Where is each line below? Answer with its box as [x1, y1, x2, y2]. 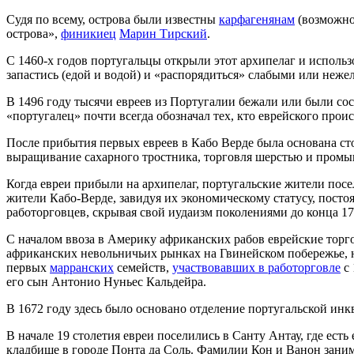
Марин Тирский [119, 27, 207, 41]
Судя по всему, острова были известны [6, 13, 219, 27]
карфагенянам [219, 13, 295, 27]
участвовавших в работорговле [172, 261, 341, 275]
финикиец [61, 27, 116, 41]
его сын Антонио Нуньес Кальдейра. [6, 275, 206, 289]
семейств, [114, 261, 172, 275]
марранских [50, 261, 114, 275]
